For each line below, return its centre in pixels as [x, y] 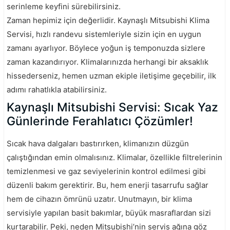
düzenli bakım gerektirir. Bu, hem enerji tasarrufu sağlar [108, 185]
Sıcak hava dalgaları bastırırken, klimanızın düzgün [98, 143]
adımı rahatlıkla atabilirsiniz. [57, 89]
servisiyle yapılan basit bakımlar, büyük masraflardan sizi [109, 213]
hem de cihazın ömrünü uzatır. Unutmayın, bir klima [99, 199]
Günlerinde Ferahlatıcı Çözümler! [100, 121]
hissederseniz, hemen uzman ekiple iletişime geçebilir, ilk [111, 75]
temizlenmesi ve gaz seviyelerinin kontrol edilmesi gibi [106, 171]
